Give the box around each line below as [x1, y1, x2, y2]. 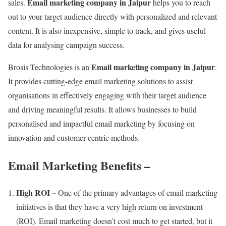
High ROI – [16, 187, 58, 199]
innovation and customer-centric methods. [8, 132, 140, 143]
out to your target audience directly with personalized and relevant [8, 11, 217, 22]
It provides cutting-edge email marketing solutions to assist [8, 75, 193, 86]
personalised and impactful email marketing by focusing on [8, 118, 195, 129]
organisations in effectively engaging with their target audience [8, 89, 206, 100]
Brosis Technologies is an [8, 61, 91, 72]
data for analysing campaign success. [8, 39, 125, 50]
